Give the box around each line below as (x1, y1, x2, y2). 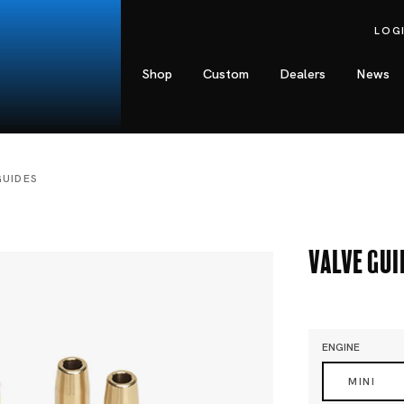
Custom (203, 66, 250, 82)
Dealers (280, 66, 326, 82)
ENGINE (322, 339, 361, 354)
